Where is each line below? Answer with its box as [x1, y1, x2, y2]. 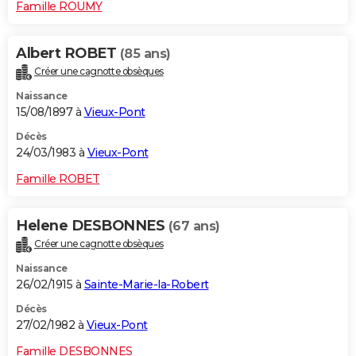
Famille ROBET [16, 171, 100, 186]
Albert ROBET [16, 44, 120, 62]
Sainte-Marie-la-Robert [83, 277, 209, 292]
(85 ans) [119, 45, 171, 61]
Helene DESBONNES [16, 216, 168, 234]
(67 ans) [168, 218, 220, 234]
